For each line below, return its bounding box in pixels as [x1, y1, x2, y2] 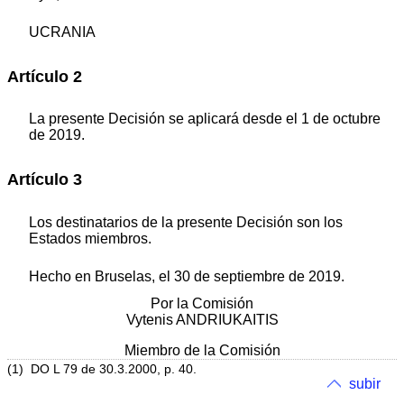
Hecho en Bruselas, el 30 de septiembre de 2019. [29, 268, 344, 284]
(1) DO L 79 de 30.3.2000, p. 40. [7, 363, 197, 377]
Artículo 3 [7, 170, 82, 189]
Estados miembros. [29, 230, 151, 246]
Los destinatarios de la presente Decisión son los [29, 214, 343, 230]
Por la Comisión [151, 295, 253, 311]
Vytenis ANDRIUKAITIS [125, 311, 279, 327]
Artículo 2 [7, 67, 82, 86]
